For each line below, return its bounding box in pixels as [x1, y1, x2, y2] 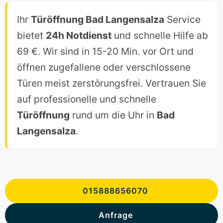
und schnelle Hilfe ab [111, 29, 208, 42]
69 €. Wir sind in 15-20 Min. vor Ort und [17, 45, 194, 58]
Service [164, 13, 201, 26]
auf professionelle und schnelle [17, 93, 156, 106]
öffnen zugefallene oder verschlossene [17, 61, 191, 74]
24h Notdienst [46, 29, 111, 42]
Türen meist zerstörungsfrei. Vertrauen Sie [17, 77, 206, 90]
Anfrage [98, 210, 133, 221]
